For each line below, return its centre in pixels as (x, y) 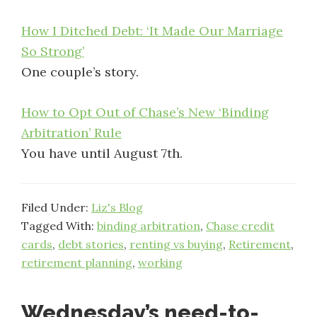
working (160, 263)
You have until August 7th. (102, 153)
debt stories (91, 244)
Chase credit (240, 226)
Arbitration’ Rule (71, 133)
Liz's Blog (117, 207)
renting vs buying (176, 244)
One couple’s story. (80, 72)
